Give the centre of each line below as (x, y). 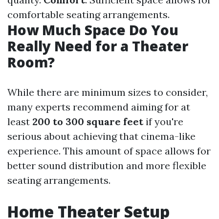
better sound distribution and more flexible (107, 165)
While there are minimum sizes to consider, (108, 92)
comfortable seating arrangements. (88, 14)
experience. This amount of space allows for (109, 151)
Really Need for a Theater (98, 46)
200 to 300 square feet (88, 121)
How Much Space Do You (93, 30)
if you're (163, 121)
